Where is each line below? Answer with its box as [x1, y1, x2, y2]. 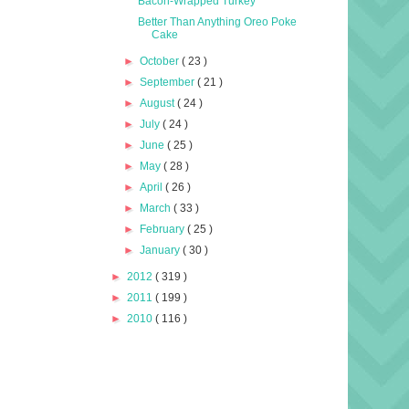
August [140, 96, 178, 110]
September [140, 75, 198, 89]
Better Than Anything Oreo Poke [137, 15, 297, 28]
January [140, 243, 184, 257]
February [140, 222, 188, 236]
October [140, 54, 183, 68]
